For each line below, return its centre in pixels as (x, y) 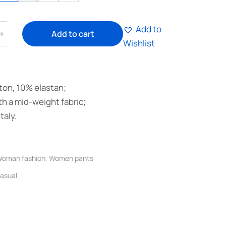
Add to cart (73, 34)
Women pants (71, 158)
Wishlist (139, 43)
